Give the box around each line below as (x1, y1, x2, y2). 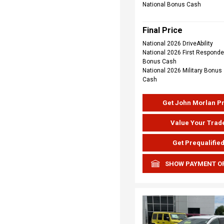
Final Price (142, 25, 182, 35)
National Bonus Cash (142, 1, 201, 8)
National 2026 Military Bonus (142, 67, 222, 74)
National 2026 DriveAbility (142, 40, 213, 47)
